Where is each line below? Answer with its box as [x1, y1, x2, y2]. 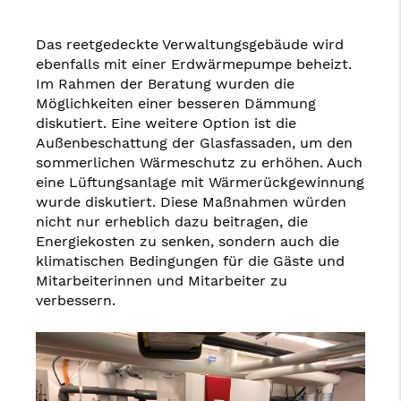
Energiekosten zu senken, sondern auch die [36, 232, 339, 250]
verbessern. [36, 291, 115, 309]
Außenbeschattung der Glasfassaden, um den [36, 133, 353, 151]
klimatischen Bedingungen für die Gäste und [36, 252, 345, 269]
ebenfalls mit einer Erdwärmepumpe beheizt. [36, 55, 352, 73]
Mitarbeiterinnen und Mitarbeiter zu [36, 271, 287, 289]
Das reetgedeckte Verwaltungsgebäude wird [36, 35, 344, 53]
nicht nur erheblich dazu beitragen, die [36, 212, 308, 230]
